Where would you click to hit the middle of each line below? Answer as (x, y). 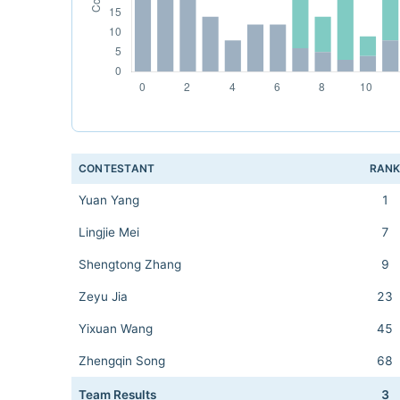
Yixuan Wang (116, 329)
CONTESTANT (117, 168)
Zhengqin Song (122, 361)
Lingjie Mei (109, 232)
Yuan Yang (109, 200)
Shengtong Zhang (130, 264)
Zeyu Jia (103, 296)
